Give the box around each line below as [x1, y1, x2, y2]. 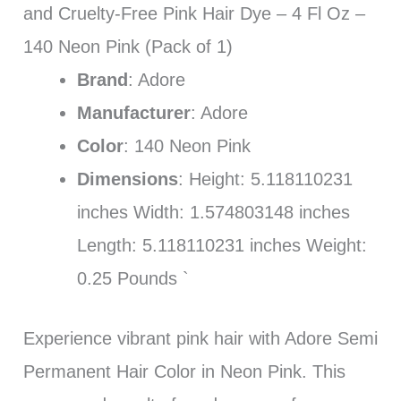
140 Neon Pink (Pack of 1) [22, 36, 233, 56]
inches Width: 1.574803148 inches [76, 201, 350, 222]
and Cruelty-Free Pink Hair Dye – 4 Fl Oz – [22, 3, 365, 23]
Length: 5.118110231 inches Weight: [76, 235, 367, 255]
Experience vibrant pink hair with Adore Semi [22, 328, 378, 348]
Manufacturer [76, 102, 191, 123]
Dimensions [76, 168, 178, 189]
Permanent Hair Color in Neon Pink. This [22, 361, 346, 381]
